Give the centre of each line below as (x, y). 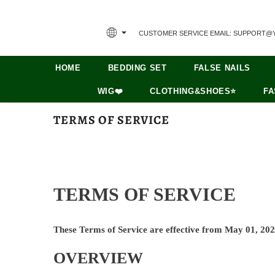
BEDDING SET (137, 68)
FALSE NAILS (222, 68)
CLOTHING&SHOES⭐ (193, 91)
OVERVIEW (98, 258)
